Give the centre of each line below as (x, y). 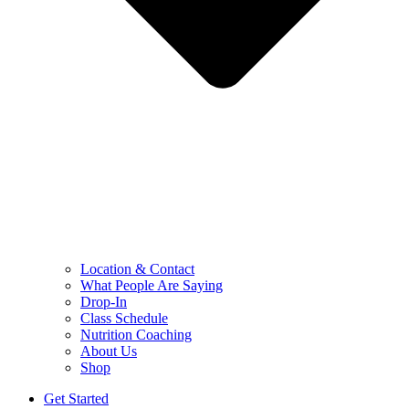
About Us (109, 351)
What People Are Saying (152, 285)
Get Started (76, 398)
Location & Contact (137, 268)
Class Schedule (124, 318)
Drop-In (104, 301)
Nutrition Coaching (136, 334)
